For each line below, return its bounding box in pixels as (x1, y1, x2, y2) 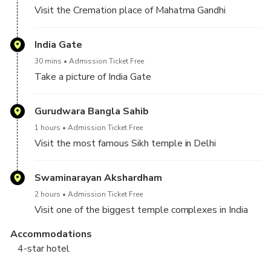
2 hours (34, 189, 60, 200)
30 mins (34, 56, 62, 67)
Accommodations (10, 227, 92, 241)
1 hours (34, 123, 60, 133)
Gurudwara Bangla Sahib (34, 105, 149, 119)
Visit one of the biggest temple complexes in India (34, 203, 249, 217)
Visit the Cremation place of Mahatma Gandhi (34, 4, 226, 18)
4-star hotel (18, 242, 70, 256)
